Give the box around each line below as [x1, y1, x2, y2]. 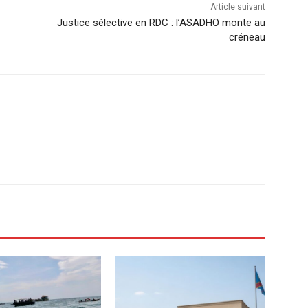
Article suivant [210, 1, 265, 12]
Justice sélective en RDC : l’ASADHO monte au [56, 16, 265, 29]
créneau [228, 30, 265, 43]
